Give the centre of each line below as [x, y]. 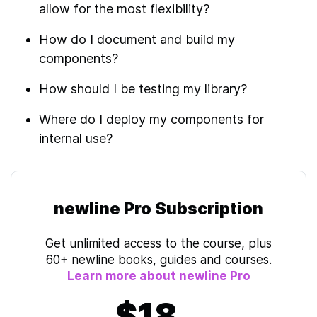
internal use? [76, 138]
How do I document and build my [137, 39]
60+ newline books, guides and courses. [158, 260]
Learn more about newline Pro [158, 276]
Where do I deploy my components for [151, 119]
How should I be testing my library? [143, 89]
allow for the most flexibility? [124, 9]
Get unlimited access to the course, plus [158, 243]
